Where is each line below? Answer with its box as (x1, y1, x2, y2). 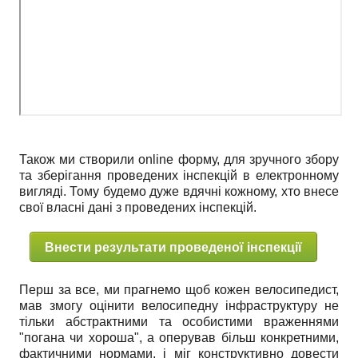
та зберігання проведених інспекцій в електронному (19, 169, 339, 183)
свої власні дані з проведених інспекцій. (19, 201, 257, 215)
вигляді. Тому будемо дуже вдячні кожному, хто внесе (19, 185, 339, 199)
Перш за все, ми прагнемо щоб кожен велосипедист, (19, 283, 339, 297)
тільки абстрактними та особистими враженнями (19, 315, 339, 329)
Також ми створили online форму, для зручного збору (19, 153, 339, 167)
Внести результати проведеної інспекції (44, 237, 302, 257)
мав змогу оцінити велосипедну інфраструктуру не (19, 299, 339, 313)
